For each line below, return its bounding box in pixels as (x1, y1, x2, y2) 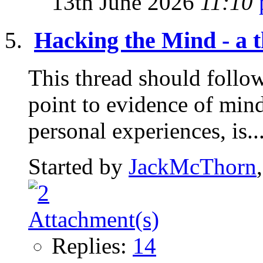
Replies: (52, 233, 133, 259)
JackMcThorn (129, 154, 257, 180)
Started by (28, 154, 129, 180)
